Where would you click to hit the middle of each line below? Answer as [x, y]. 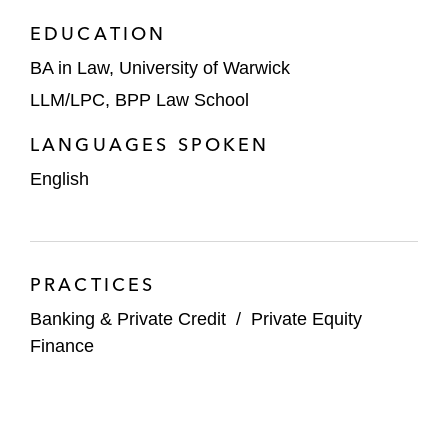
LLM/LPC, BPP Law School [139, 99]
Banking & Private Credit [128, 318]
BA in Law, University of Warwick [160, 68]
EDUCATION [98, 33]
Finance [62, 345]
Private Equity [306, 318]
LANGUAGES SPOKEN [150, 144]
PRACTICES [93, 284]
